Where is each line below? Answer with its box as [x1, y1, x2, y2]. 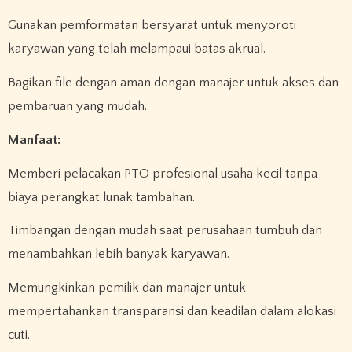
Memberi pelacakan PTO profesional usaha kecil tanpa [7, 166, 317, 181]
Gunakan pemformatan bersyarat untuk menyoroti [7, 18, 296, 33]
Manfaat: [7, 132, 61, 147]
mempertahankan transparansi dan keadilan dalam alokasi [7, 304, 336, 319]
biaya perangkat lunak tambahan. [7, 189, 195, 204]
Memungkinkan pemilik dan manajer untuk [7, 280, 246, 295]
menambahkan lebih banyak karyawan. [7, 247, 229, 262]
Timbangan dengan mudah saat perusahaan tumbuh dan [7, 223, 322, 238]
